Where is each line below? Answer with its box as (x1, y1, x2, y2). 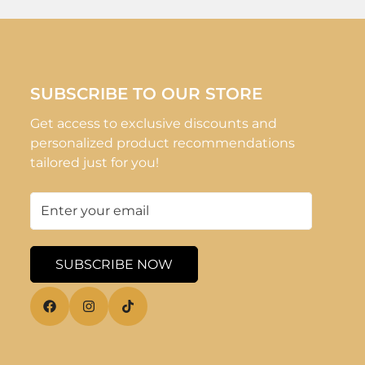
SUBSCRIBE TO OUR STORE (30, 83, 263, 103)
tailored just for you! (30, 154, 160, 170)
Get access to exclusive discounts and (30, 115, 278, 131)
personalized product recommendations (30, 134, 296, 151)
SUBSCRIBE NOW (55, 256, 174, 272)
